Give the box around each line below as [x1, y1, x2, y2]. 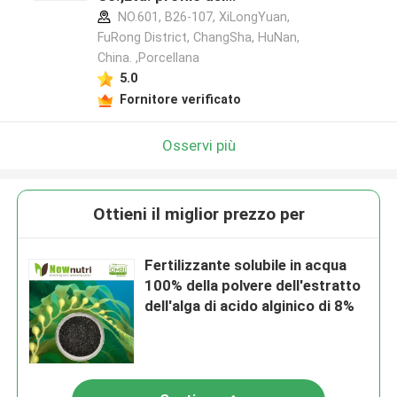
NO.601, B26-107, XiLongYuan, [113, 10, 290, 25]
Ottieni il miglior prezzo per [92, 204, 305, 225]
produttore [97, 7, 174, 26]
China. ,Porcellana [97, 51, 199, 66]
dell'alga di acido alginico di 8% [144, 297, 355, 315]
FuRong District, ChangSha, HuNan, [97, 30, 300, 45]
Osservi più [161, 136, 236, 154]
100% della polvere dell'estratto [144, 276, 362, 295]
